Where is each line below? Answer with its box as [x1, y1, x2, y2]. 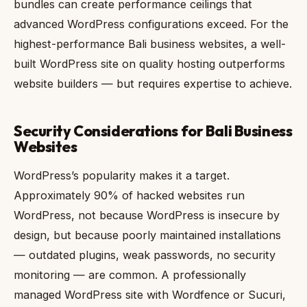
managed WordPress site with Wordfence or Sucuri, [14, 288, 286, 302]
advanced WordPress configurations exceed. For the [14, 17, 288, 32]
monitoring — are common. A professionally [14, 268, 246, 282]
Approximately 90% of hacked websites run [14, 188, 245, 203]
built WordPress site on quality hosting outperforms [14, 57, 285, 71]
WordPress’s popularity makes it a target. [14, 169, 230, 183]
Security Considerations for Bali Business [14, 121, 293, 141]
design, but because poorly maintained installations [14, 228, 281, 243]
